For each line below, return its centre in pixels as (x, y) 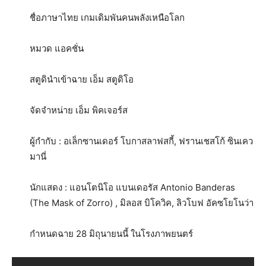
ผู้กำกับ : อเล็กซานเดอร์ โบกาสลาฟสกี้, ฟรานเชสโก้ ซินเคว (141, 141)
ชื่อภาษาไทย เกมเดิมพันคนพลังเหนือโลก (107, 18)
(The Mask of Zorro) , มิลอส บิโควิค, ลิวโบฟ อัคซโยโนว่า (142, 203)
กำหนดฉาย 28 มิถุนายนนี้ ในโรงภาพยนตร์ (111, 234)
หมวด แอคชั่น (57, 48)
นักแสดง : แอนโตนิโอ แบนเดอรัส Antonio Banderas (132, 187)
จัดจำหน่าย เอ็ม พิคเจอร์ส (79, 110)
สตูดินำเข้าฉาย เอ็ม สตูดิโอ (82, 79)
